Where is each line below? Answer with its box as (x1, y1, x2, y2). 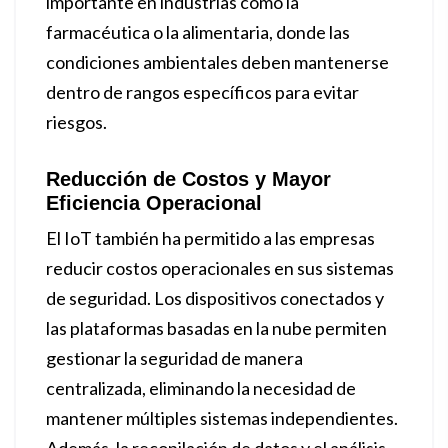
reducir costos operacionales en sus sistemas (46, 257, 394, 279)
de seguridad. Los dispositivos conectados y (46, 287, 384, 309)
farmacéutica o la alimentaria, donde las (46, 21, 350, 43)
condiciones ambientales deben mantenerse (46, 51, 389, 73)
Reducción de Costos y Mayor (46, 168, 331, 190)
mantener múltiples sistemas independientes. (46, 407, 398, 429)
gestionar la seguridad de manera (46, 347, 303, 369)
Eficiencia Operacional (46, 192, 262, 214)
